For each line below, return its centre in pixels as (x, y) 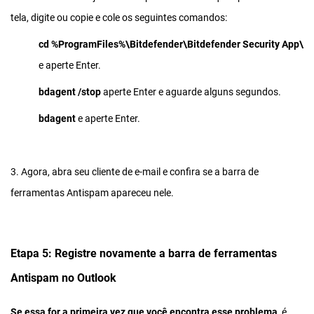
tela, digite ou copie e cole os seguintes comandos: (119, 17)
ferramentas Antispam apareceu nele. (92, 192)
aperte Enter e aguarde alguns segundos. (192, 91)
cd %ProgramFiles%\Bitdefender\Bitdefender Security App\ (171, 44)
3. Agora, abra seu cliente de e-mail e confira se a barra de (135, 171)
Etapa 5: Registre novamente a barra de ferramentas (144, 253)
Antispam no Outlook (63, 278)
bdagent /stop (71, 91)
